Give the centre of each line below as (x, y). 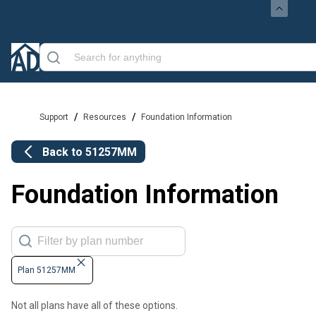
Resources (105, 117)
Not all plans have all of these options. (95, 306)
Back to (64, 152)
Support (54, 117)
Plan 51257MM (47, 271)
